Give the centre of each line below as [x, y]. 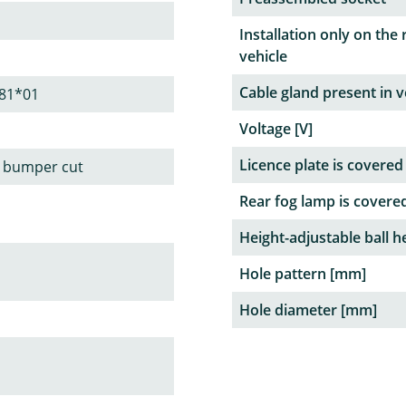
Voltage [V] [276, 129]
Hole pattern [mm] [303, 274]
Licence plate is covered [321, 165]
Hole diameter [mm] [308, 310]
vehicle [263, 57]
